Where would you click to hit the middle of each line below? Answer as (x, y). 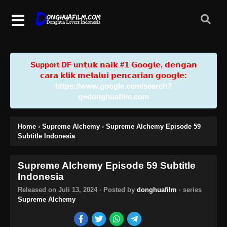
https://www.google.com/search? (113, 86)
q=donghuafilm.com (113, 96)
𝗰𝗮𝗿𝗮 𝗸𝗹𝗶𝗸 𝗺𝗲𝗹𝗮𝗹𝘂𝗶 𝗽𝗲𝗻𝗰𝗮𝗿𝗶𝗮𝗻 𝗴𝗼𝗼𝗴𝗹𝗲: (113, 75)
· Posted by (117, 190)
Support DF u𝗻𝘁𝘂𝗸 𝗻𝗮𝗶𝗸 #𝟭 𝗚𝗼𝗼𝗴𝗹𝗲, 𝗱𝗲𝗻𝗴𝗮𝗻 (113, 64)
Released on (38, 190)
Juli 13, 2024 (78, 190)
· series (189, 190)
